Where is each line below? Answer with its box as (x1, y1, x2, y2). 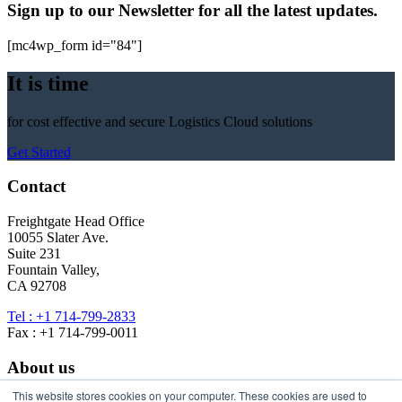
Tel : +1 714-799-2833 (7, 309, 135, 325)
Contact (7, 177, 66, 197)
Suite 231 (7, 246, 61, 262)
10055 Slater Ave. (7, 230, 109, 246)
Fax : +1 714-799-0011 (7, 325, 138, 341)
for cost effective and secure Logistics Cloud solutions (7, 113, 312, 129)
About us (7, 357, 74, 377)
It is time (7, 71, 89, 95)
